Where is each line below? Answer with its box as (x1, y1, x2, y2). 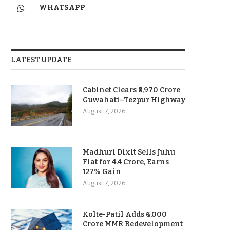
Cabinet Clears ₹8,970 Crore (83, 86, 180, 94)
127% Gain (83, 167, 121, 176)
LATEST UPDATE (11, 55, 72, 64)
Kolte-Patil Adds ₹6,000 (83, 210, 167, 219)
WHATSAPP (39, 3, 85, 12)
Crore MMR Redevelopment (83, 220, 183, 228)
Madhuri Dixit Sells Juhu (83, 148, 175, 157)
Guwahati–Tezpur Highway (83, 95, 185, 104)
